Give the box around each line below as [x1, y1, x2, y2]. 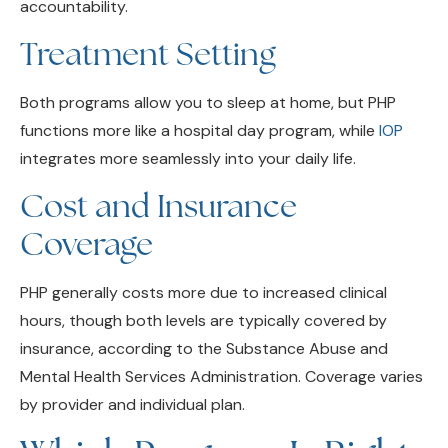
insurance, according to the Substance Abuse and [20, 307, 388, 329]
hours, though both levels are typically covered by [20, 279, 387, 301]
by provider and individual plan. [20, 363, 245, 385]
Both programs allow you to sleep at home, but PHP [20, 60, 396, 82]
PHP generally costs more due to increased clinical [20, 251, 387, 273]
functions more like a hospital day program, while [20, 88, 379, 110]
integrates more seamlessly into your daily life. [20, 116, 356, 138]
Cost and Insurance [20, 154, 297, 197]
